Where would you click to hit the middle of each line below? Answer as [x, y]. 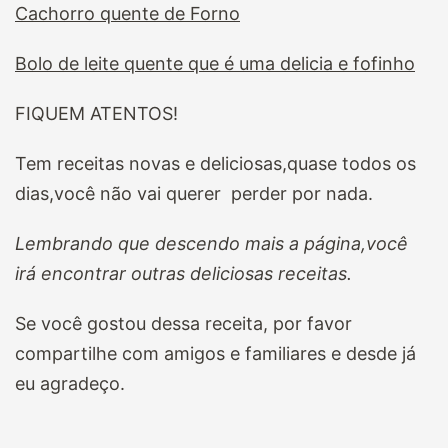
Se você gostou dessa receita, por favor [183, 324]
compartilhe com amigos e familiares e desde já [215, 354]
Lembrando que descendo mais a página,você [211, 244]
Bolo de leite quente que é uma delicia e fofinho [215, 64]
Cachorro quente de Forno [127, 14]
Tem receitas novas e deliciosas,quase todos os [215, 164]
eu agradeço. [70, 384]
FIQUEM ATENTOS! [96, 114]
